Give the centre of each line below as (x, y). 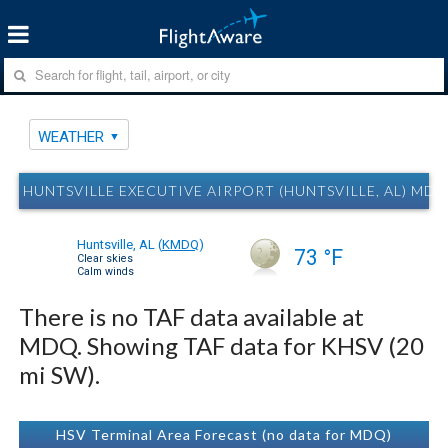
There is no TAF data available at (192, 316)
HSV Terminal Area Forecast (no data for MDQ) (224, 434)
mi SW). (60, 374)
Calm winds (105, 271)
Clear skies (105, 258)
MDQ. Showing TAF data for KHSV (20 (222, 345)
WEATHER (71, 136)
